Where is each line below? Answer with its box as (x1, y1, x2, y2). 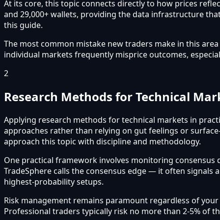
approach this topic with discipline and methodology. (4, 136, 201, 147)
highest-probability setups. (4, 176, 104, 187)
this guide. (4, 19, 43, 30)
